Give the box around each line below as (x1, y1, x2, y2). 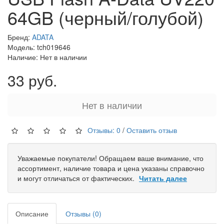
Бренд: (7, 31, 32, 42)
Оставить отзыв (126, 124, 177, 135)
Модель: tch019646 (7, 41, 70, 52)
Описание (15, 208, 48, 218)
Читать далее (139, 172, 187, 183)
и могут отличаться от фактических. (17, 172, 134, 183)
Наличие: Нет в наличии (7, 51, 87, 62)
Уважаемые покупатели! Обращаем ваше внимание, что (17, 152, 203, 163)
